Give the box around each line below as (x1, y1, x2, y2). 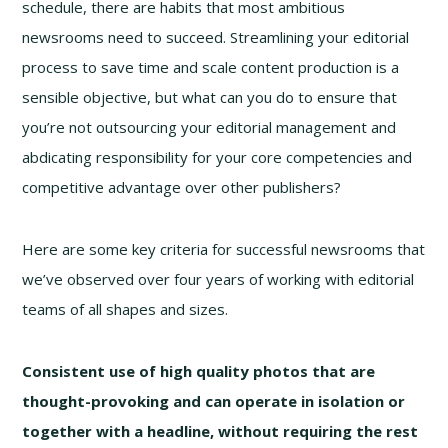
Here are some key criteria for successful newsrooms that (22, 238, 426, 259)
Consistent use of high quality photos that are (22, 360, 376, 381)
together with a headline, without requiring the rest (22, 420, 419, 441)
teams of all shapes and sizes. (22, 298, 229, 319)
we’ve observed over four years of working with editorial (22, 268, 415, 289)
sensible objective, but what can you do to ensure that (22, 86, 398, 107)
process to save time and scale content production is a (22, 56, 400, 77)
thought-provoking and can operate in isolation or (22, 390, 406, 411)
